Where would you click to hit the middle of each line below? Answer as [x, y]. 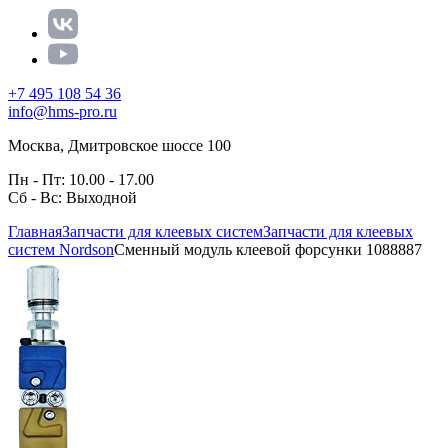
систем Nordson [61, 249]
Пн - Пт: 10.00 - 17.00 [81, 179]
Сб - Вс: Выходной [72, 197]
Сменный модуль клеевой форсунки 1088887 [268, 249]
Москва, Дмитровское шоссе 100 [119, 145]
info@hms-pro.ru [62, 111]
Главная [35, 231]
